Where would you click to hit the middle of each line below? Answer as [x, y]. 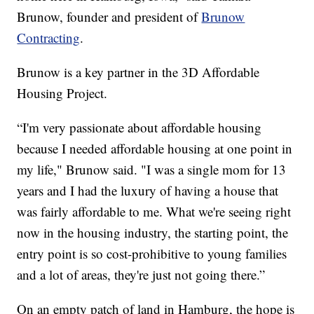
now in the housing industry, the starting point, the [153, 232]
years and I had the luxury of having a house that [148, 190]
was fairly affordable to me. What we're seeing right [154, 211]
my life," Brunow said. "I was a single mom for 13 [152, 169]
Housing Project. [62, 93]
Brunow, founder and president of [109, 16]
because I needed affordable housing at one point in [155, 148]
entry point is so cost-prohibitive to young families [152, 253]
